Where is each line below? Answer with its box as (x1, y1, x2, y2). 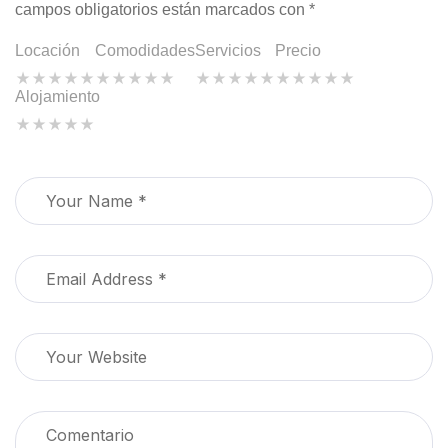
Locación (15, 42, 80, 60)
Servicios (195, 42, 261, 60)
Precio (275, 42, 321, 60)
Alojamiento (15, 87, 100, 105)
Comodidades (95, 42, 195, 60)
